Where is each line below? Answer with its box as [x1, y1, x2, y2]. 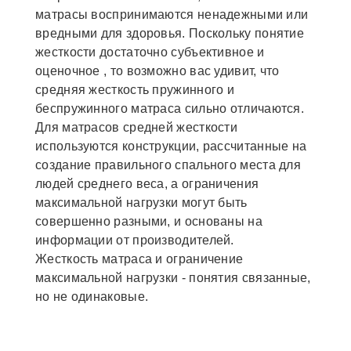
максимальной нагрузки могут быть [35, 196, 248, 210]
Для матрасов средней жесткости [35, 121, 238, 135]
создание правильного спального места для [35, 158, 301, 172]
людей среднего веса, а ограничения [35, 177, 259, 191]
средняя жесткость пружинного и [35, 83, 235, 97]
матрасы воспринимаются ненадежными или [35, 8, 309, 22]
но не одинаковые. [35, 290, 149, 304]
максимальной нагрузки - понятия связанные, [35, 271, 311, 285]
